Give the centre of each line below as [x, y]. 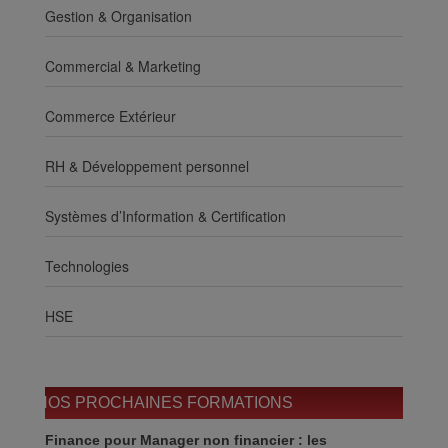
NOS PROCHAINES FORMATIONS [164, 402]
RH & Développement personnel [147, 165]
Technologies [87, 265]
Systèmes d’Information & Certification [165, 215]
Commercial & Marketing [123, 65]
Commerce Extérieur [110, 115]
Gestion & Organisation [118, 15]
